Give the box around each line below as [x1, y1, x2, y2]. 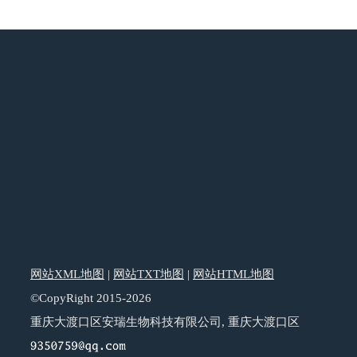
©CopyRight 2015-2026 [30, 291, 151, 304]
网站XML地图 [30, 267, 104, 280]
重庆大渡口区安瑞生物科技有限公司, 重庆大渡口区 [30, 315, 300, 328]
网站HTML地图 [193, 267, 274, 280]
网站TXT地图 [113, 267, 184, 280]
